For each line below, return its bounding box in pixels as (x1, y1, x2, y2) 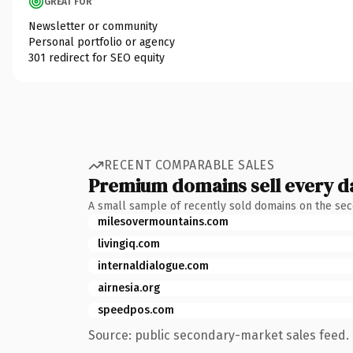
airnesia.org (98, 281, 160, 295)
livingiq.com (98, 236, 160, 251)
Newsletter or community (28, 19, 158, 33)
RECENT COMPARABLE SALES (104, 158, 275, 173)
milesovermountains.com (98, 214, 229, 229)
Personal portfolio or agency (28, 35, 175, 49)
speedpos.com (98, 303, 174, 317)
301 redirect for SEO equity (28, 50, 165, 65)
